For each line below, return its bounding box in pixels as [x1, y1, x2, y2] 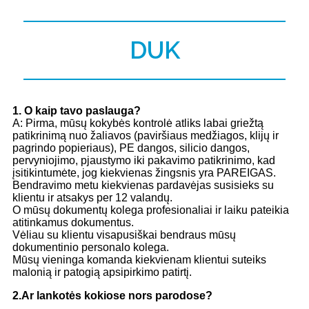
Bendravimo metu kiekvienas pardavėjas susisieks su [12, 179, 274, 192]
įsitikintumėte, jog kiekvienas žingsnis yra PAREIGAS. [12, 167, 276, 179]
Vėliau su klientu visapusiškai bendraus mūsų [12, 229, 236, 241]
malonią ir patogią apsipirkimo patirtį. [12, 266, 192, 279]
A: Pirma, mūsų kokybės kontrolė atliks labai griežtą [12, 117, 263, 130]
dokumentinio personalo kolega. [12, 241, 169, 254]
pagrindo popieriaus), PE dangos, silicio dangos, [12, 142, 250, 154]
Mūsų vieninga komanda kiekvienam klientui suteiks [12, 254, 266, 266]
